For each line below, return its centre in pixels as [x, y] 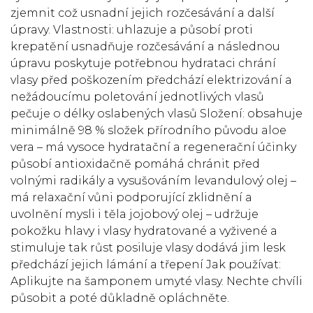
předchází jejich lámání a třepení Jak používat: [146, 264]
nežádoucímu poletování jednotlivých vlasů [137, 97]
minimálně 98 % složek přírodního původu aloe [148, 130]
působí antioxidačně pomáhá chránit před [135, 164]
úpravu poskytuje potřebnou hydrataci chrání [143, 63]
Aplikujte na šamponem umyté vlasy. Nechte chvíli [156, 281]
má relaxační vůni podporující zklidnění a [131, 197]
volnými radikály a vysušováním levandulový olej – [153, 181]
